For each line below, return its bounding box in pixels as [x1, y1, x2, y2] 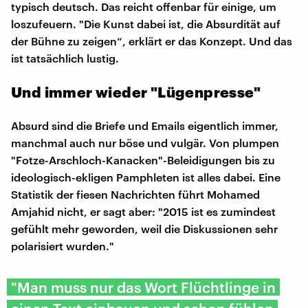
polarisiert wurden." [11, 239, 114, 252]
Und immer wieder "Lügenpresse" [11, 82, 261, 100]
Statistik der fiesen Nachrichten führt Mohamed [11, 187, 260, 201]
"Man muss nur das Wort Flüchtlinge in [11, 278, 276, 296]
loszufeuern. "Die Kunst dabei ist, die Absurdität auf [11, 16, 280, 30]
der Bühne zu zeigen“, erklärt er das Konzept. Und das [11, 34, 292, 47]
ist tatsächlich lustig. [11, 51, 119, 65]
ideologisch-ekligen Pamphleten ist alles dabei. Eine [11, 170, 280, 184]
